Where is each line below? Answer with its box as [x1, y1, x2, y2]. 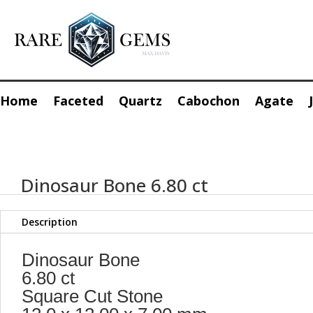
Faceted [53, 92, 103, 109]
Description [22, 215, 78, 229]
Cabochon [177, 92, 240, 109]
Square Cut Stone [22, 286, 163, 307]
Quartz [119, 92, 162, 109]
